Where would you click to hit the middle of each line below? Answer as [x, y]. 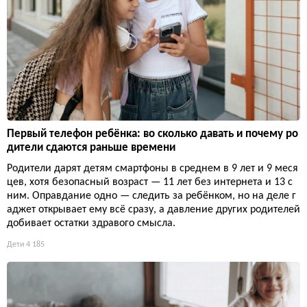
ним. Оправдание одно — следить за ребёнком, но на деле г [151, 196]
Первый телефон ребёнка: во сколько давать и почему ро [152, 134]
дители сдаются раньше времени [91, 147]
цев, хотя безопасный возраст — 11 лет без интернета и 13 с [150, 182]
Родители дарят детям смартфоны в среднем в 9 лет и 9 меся [152, 168]
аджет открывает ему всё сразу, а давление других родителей [153, 209]
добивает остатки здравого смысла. [91, 223]
